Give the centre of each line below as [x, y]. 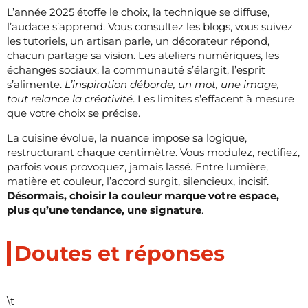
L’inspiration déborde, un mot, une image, [172, 84]
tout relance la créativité [70, 98]
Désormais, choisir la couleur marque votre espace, [143, 195]
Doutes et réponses [120, 253]
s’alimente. [36, 84]
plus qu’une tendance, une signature [104, 210]
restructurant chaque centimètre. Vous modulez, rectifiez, [153, 152]
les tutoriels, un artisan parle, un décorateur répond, [138, 41]
